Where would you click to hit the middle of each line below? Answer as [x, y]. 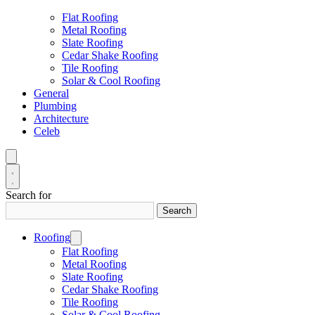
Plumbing [55, 106]
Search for [28, 195]
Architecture [61, 118]
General [51, 93]
